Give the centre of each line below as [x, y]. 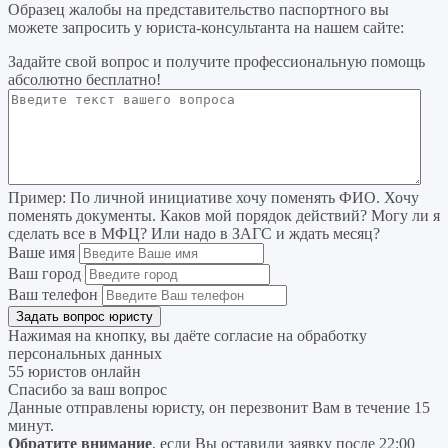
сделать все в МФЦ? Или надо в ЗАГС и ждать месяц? [194, 234]
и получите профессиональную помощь [289, 62]
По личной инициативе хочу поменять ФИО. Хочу [242, 198]
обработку [332, 336]
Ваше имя [41, 253]
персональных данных [85, 354]
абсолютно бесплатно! [84, 80]
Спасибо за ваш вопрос [87, 390]
